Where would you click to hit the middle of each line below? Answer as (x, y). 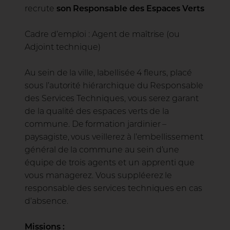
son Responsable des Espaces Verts (130, 9)
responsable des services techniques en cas (113, 189)
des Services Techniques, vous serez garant (112, 99)
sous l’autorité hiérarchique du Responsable (114, 86)
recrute (41, 9)
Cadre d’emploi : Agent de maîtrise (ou (102, 35)
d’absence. (46, 202)
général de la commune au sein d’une (102, 150)
